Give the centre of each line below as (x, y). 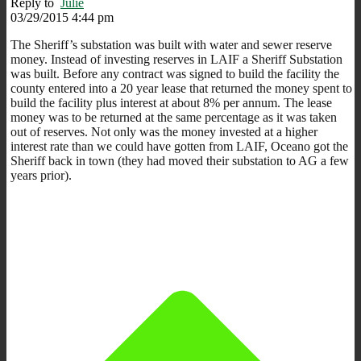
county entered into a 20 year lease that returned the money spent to (181, 88)
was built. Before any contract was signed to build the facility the (175, 73)
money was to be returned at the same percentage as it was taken (174, 117)
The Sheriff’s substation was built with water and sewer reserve (171, 44)
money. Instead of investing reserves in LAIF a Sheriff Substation (176, 59)
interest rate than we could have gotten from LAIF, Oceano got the (179, 146)
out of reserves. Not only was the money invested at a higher (164, 131)
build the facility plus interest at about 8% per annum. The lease (171, 102)
